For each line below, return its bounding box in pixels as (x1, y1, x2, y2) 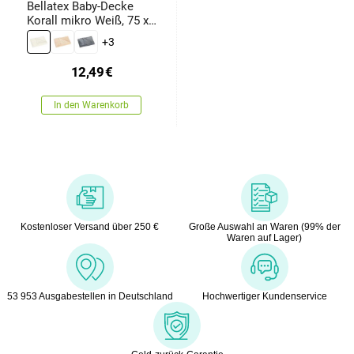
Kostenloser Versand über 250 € (21, 221, 159, 233)
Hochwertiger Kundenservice (201, 291, 327, 303)
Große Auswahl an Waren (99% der (188, 221, 341, 233)
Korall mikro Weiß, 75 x (26, 13, 149, 28)
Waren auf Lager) (227, 232, 302, 244)
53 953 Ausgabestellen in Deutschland (6, 291, 173, 303)
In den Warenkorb (54, 100, 130, 111)
